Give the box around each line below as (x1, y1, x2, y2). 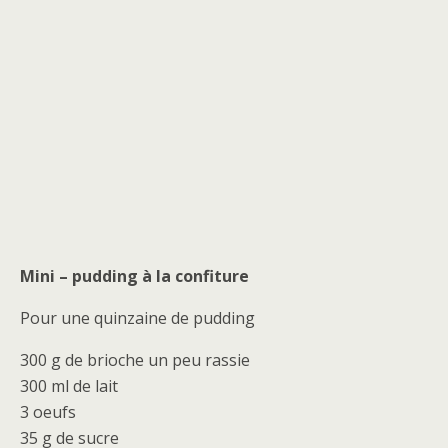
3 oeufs (20, 400, 76, 423)
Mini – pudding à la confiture (20, 264, 249, 287)
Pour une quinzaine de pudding (20, 306, 255, 329)
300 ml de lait (20, 374, 118, 397)
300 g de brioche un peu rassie (20, 348, 250, 371)
